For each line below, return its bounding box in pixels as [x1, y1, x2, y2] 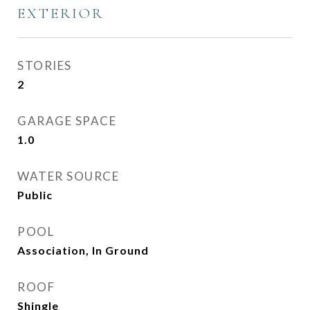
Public [17, 188, 53, 201]
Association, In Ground [17, 244, 149, 257]
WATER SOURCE [17, 169, 119, 183]
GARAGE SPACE [17, 113, 116, 128]
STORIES [17, 58, 72, 73]
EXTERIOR [17, 5, 104, 22]
